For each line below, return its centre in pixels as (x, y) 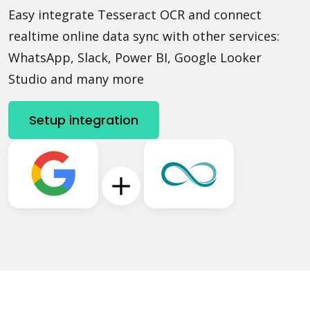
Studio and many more (76, 79)
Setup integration (84, 120)
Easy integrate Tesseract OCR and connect (135, 14)
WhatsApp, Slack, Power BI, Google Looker (135, 57)
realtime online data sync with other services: (144, 36)
